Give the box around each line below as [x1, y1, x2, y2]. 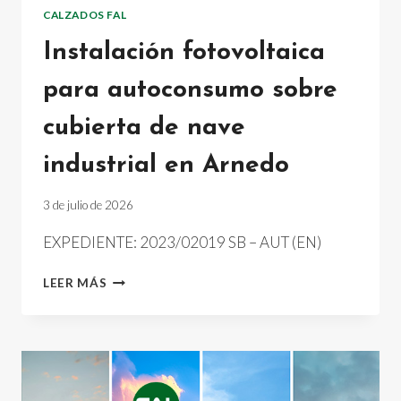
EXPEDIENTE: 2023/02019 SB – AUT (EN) [43, 233, 321, 252]
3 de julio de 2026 [43, 198, 133, 213]
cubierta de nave [43, 115, 245, 141]
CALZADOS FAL [43, 7, 127, 21]
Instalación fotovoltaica [43, 39, 325, 65]
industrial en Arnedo [43, 152, 289, 178]
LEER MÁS [43, 276, 107, 291]
